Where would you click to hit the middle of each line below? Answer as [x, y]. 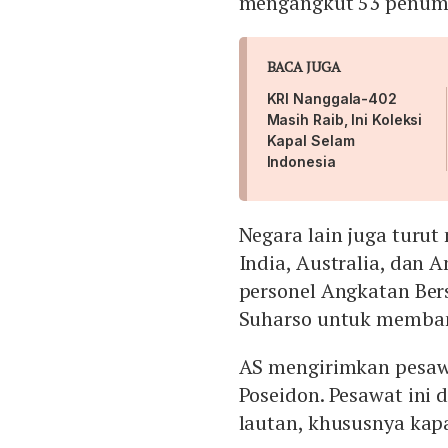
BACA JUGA [303, 67]
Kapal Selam [310, 141]
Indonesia [303, 162]
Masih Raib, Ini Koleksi [344, 120]
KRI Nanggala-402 [331, 99]
